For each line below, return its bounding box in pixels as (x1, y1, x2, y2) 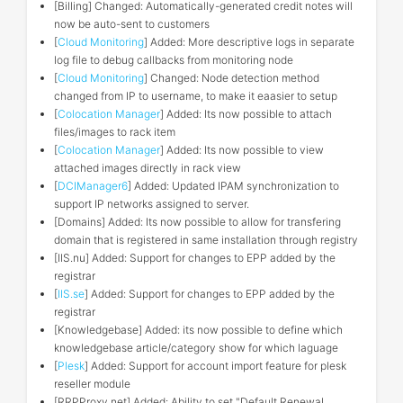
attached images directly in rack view (54, 161, 241, 175)
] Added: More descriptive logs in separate (144, 35, 354, 49)
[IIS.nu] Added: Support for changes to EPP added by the (54, 251, 336, 264)
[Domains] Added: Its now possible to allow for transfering (54, 215, 341, 228)
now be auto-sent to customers (54, 17, 210, 31)
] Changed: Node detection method (144, 71, 319, 85)
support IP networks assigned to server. (54, 197, 249, 210)
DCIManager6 (58, 179, 128, 193)
